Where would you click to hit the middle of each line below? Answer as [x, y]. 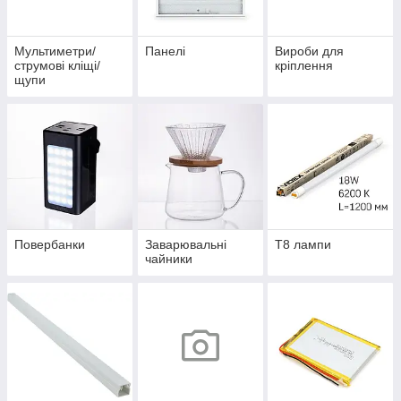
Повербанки [50, 244]
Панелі [165, 51]
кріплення [304, 65]
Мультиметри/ [55, 51]
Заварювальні [185, 244]
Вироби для [310, 51]
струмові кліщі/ [57, 65]
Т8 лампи [303, 244]
